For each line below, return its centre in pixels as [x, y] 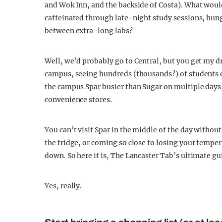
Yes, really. [63, 186]
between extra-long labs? [89, 31]
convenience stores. [78, 100]
